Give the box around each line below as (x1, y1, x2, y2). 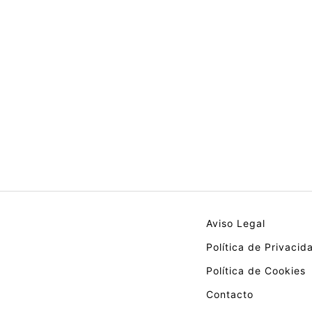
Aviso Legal (206, 217, 265, 229)
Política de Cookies (206, 264, 306, 276)
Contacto (206, 288, 253, 300)
